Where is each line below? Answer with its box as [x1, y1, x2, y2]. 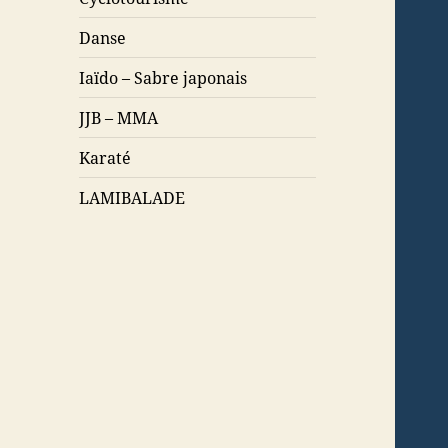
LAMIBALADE [79, 186, 186, 209]
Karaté [79, 146, 132, 169]
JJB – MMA [79, 106, 159, 129]
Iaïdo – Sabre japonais [79, 66, 248, 89]
